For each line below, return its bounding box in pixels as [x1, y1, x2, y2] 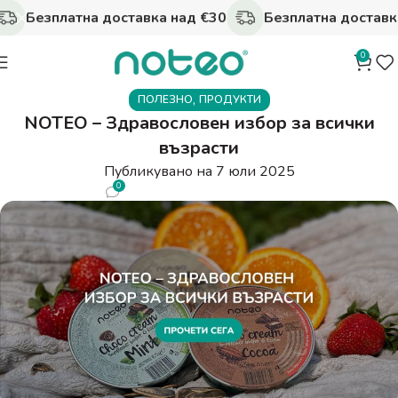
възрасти [159, 136, 239, 160]
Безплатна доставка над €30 [19, 7, 220, 28]
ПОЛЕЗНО [137, 92, 193, 107]
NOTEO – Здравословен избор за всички [23, 111, 375, 135]
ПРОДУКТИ [198, 92, 261, 107]
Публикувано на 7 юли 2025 [103, 162, 295, 181]
